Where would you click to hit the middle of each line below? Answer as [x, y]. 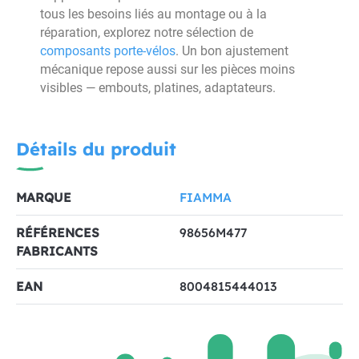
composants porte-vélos [108, 51]
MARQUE [44, 197]
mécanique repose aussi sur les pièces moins [167, 69]
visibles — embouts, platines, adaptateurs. [158, 88]
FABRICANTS [57, 250]
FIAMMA [206, 197]
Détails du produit [96, 149]
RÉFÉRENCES [58, 232]
